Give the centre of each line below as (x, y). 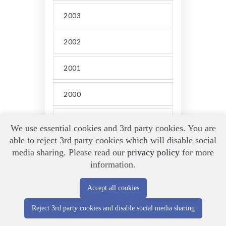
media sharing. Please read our (70, 152)
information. (113, 164)
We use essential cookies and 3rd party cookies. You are (113, 128)
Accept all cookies (113, 188)
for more (197, 152)
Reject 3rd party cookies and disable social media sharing (113, 208)
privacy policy (153, 152)
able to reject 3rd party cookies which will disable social (113, 140)
